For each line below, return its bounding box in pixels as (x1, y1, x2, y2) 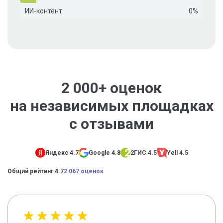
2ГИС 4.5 (130, 149, 157, 157)
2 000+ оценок (61, 79, 162, 97)
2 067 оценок (64, 168, 104, 175)
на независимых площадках (9, 97, 214, 114)
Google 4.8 (88, 149, 120, 157)
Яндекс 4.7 (45, 149, 79, 157)
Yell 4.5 (166, 149, 188, 157)
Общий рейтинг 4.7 (7, 168, 64, 175)
